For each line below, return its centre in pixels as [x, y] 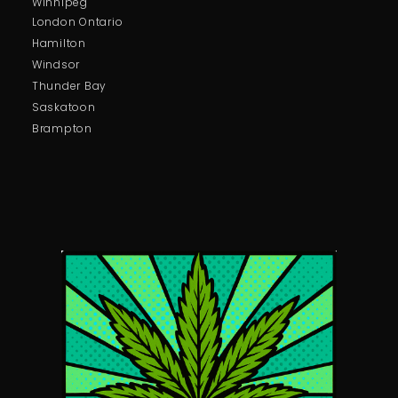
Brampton [62, 128]
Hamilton [59, 43]
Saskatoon [64, 107]
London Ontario [77, 21]
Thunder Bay [69, 85]
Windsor [56, 64]
